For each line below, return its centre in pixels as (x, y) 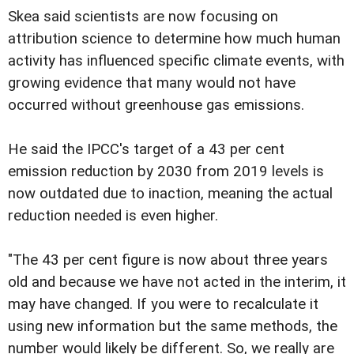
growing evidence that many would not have (152, 83)
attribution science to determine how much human (174, 39)
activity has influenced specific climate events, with (176, 61)
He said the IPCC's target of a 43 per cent (146, 150)
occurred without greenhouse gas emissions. (156, 105)
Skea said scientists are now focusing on (143, 17)
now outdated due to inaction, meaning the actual (170, 194)
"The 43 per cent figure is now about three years (168, 260)
